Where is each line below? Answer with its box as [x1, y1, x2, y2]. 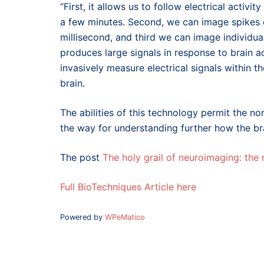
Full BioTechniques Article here [60, 181, 196, 193]
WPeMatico [105, 213, 145, 222]
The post [60, 151, 103, 163]
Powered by [60, 213, 105, 222]
